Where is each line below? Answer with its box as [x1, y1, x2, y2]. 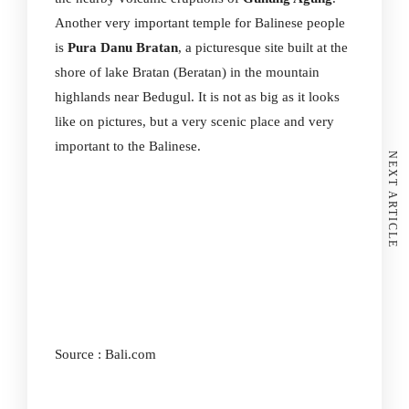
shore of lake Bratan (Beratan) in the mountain [55, 65, 320, 79]
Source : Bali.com [55, 347, 156, 362]
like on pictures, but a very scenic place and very [55, 114, 334, 129]
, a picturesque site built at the [178, 40, 348, 55]
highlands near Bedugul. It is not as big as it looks [55, 89, 340, 104]
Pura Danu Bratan [68, 40, 178, 55]
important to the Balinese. [55, 139, 201, 153]
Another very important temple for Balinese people [55, 16, 345, 30]
